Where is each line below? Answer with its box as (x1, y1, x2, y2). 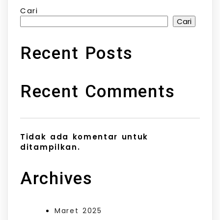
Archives (20, 168, 93, 189)
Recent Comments (20, 82, 175, 102)
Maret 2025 (55, 205, 102, 216)
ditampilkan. (20, 141, 81, 152)
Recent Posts (20, 43, 134, 64)
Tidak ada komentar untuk (20, 131, 149, 142)
